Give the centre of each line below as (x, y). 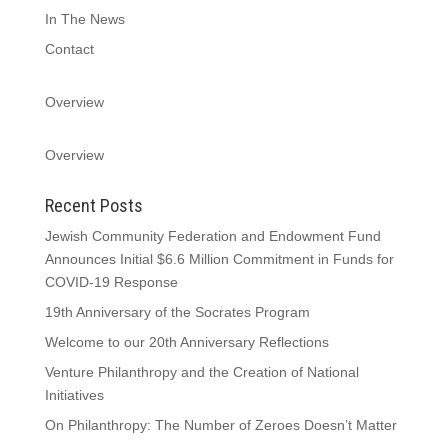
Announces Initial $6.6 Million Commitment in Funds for (219, 259)
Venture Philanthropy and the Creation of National (201, 372)
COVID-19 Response (111, 282)
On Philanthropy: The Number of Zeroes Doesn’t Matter (220, 425)
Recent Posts (93, 205)
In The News (84, 19)
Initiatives (74, 395)
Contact (69, 49)
